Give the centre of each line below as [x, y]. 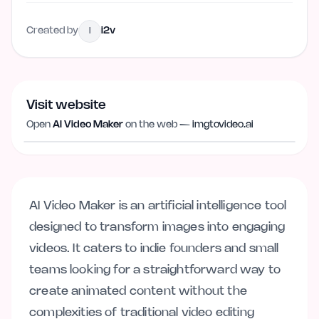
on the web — [159, 125]
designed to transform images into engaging [157, 227]
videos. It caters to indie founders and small [154, 249]
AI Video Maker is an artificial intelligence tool [158, 206]
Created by [52, 31]
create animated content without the [138, 291]
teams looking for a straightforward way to [155, 270]
